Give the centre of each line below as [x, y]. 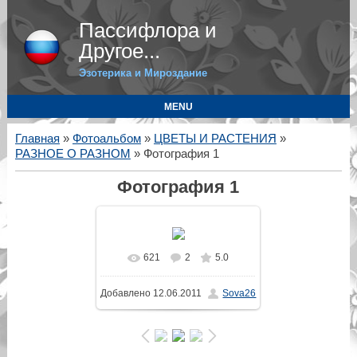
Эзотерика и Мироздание [143, 73]
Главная [37, 139]
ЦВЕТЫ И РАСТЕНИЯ [215, 139]
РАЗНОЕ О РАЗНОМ [73, 154]
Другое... [119, 51]
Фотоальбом [106, 139]
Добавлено [126, 294]
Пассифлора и [147, 30]
